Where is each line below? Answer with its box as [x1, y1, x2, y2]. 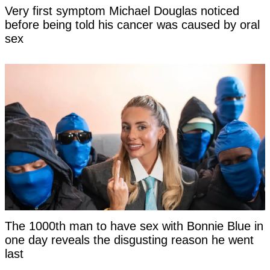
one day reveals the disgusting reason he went [5, 233, 254, 247]
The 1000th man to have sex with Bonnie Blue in [5, 219, 263, 233]
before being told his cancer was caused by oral [5, 18, 260, 32]
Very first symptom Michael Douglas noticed [5, 4, 239, 18]
